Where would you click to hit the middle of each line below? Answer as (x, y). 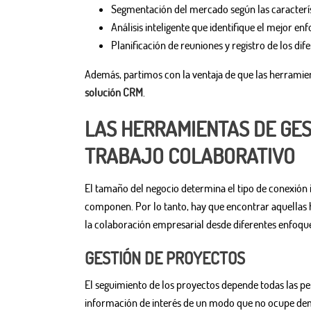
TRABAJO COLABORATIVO (190, 156)
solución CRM (114, 93)
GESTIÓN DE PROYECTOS (165, 258)
